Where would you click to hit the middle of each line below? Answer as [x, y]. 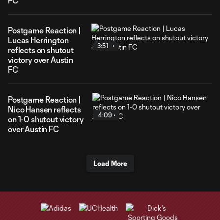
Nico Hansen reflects [44, 109]
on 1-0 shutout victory [46, 119]
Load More [110, 163]
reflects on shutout [41, 50]
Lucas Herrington [38, 40]
